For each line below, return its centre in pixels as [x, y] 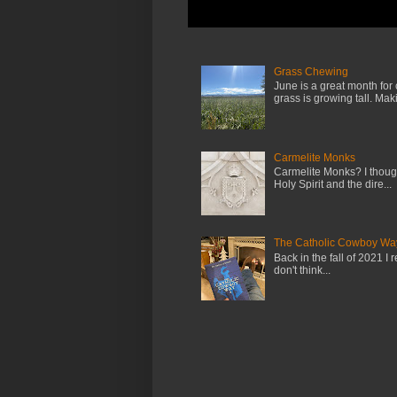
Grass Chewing [311, 71]
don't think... [302, 270]
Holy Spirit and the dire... [332, 185]
